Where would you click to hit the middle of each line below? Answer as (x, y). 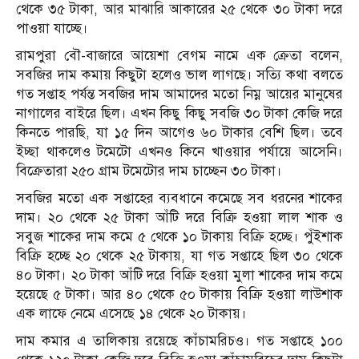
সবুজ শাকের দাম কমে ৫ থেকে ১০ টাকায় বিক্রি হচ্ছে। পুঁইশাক (179, 237)
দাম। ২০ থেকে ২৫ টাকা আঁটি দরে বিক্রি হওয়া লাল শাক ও (179, 218)
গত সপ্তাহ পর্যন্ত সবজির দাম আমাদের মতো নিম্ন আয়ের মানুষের (179, 95)
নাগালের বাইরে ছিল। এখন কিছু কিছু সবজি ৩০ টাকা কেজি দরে (179, 114)
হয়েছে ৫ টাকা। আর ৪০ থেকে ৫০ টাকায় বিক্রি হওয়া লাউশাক (179, 295)
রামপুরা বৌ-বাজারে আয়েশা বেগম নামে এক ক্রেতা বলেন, (179, 56)
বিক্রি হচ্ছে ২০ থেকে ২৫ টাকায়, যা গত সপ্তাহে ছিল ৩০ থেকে (179, 256)
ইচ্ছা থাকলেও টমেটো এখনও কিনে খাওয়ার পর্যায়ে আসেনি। (179, 152)
